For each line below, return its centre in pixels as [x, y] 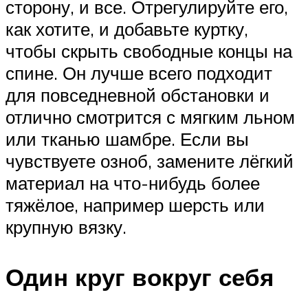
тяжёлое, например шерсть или [135, 205]
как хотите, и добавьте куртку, [127, 29]
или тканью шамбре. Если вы [127, 139]
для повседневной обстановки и [137, 95]
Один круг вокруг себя [140, 277]
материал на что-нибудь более [133, 183]
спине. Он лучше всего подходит [139, 73]
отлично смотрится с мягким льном [150, 117]
